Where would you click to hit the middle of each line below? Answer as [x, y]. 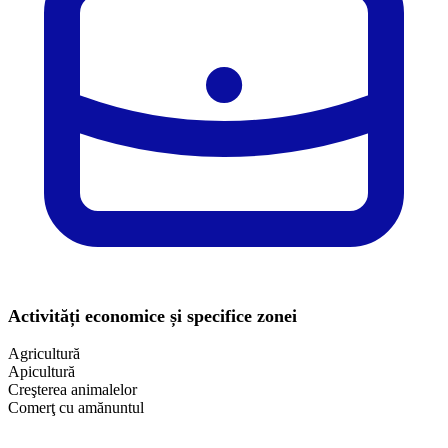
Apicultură [41, 371]
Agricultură [44, 353]
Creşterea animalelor [72, 389]
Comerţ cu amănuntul [76, 407]
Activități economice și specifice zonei [152, 315]
